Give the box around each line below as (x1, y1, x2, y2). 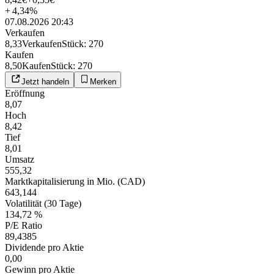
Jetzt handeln (21, 76, 69, 86)
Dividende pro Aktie (5, 242, 84, 253)
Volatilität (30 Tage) (5, 198, 81, 209)
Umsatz (5, 154, 34, 165)
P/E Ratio (5, 220, 42, 231)
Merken (90, 76, 116, 86)
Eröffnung (5, 87, 45, 98)
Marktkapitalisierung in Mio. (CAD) (5, 176, 145, 187)
